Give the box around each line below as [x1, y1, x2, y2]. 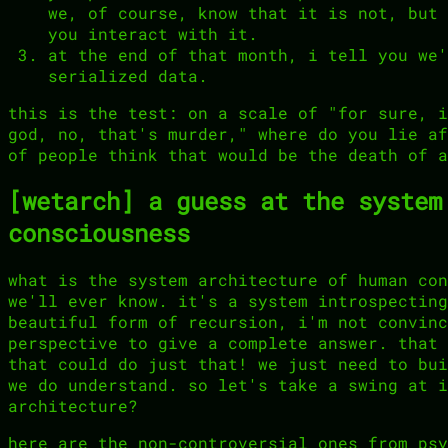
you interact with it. [48, 22, 258, 44]
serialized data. [48, 64, 208, 86]
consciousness [8, 216, 190, 249]
